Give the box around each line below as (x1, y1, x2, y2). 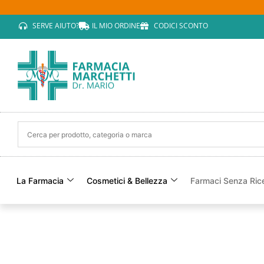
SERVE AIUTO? (32, 21, 79, 31)
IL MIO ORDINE (92, 21, 140, 31)
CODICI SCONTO (153, 21, 208, 31)
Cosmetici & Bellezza (87, 175, 167, 186)
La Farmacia (16, 175, 64, 186)
